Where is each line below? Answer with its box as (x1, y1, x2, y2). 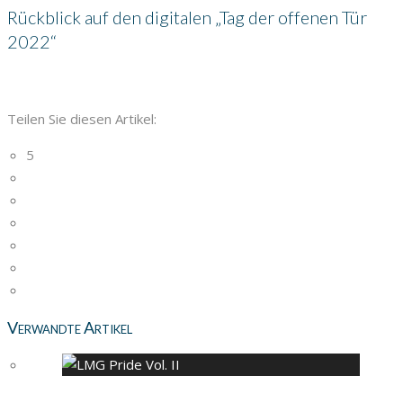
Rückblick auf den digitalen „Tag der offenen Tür (7, 5, 367, 28)
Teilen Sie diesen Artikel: (7, 109, 157, 128)
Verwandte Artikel (7, 317, 132, 337)
